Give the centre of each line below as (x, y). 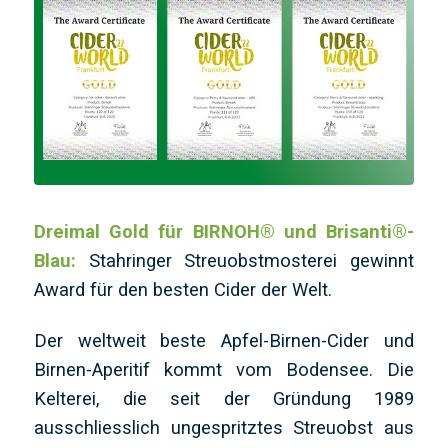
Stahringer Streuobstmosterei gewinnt (245, 260)
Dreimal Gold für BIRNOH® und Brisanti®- (224, 231)
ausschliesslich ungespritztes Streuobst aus (224, 427)
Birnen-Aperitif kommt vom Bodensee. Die (224, 369)
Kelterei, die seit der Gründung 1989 (224, 398)
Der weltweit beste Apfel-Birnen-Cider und (224, 340)
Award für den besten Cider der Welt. (185, 289)
